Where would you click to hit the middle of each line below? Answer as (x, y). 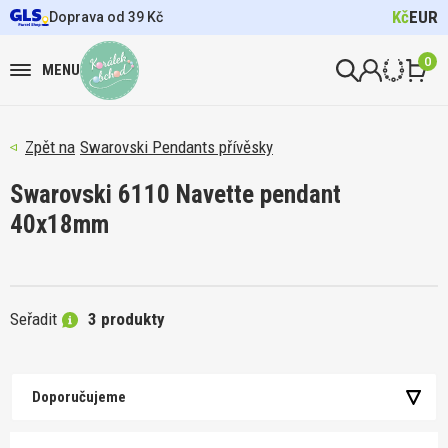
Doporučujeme (79, 397)
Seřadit (33, 319)
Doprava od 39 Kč (106, 17)
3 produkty (126, 319)
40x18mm (59, 224)
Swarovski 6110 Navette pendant (175, 194)
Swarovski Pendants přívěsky (176, 147)
